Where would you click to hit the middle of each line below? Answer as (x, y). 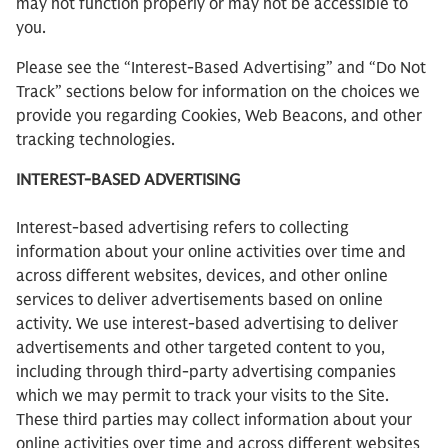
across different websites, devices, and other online (202, 276)
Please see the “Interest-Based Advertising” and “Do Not (221, 68)
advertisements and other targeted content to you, (200, 348)
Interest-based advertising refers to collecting (182, 228)
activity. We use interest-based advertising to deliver (207, 324)
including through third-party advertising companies (206, 372)
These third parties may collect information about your (214, 420)
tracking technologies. (95, 140)
